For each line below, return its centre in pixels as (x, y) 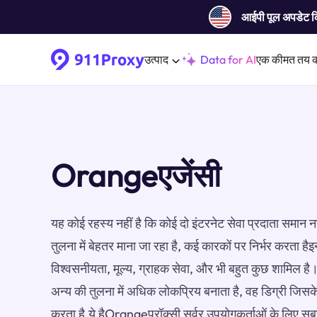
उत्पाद (156, 59)
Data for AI (228, 59)
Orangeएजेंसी (136, 175)
